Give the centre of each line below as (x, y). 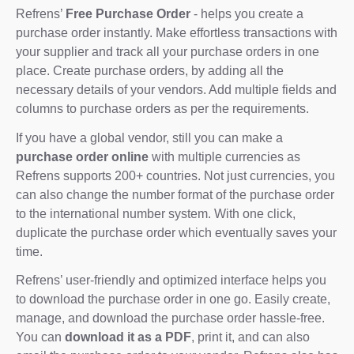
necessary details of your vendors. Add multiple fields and (176, 89)
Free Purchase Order (128, 13)
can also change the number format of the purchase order (175, 194)
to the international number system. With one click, (156, 213)
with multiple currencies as (224, 156)
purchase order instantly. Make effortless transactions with (177, 32)
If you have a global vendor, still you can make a (149, 137)
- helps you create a (247, 13)
